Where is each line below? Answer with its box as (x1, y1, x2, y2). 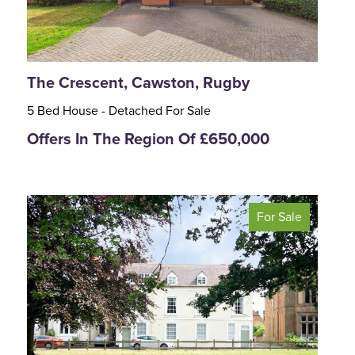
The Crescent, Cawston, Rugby (27, 73, 250, 93)
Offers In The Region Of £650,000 (27, 130, 269, 150)
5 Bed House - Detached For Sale (27, 105, 211, 118)
